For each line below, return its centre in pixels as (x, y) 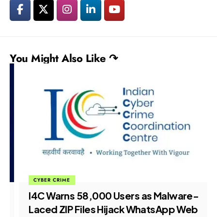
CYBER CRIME (43, 180)
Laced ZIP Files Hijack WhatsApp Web (104, 209)
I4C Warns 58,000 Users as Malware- (105, 195)
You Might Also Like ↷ (64, 58)
